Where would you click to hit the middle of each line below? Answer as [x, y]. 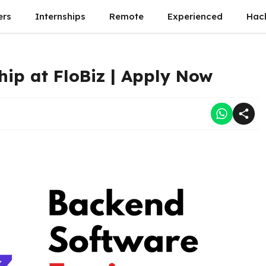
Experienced [195, 16]
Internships [60, 16]
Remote [126, 16]
